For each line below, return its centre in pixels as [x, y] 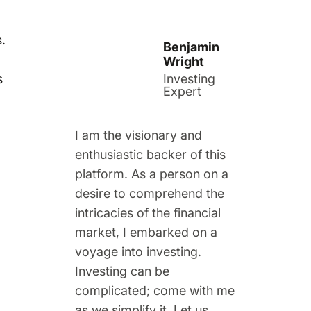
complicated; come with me [154, 290]
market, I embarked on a [146, 232]
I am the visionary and [138, 135]
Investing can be [122, 271]
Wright [184, 61]
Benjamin [192, 47]
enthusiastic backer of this [150, 154]
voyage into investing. [138, 251]
